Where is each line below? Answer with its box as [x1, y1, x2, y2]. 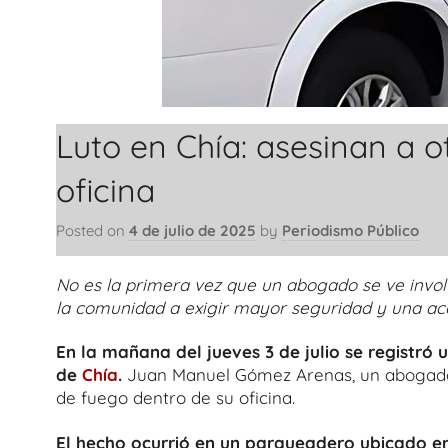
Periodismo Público [282, 220, 419, 240]
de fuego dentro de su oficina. [56, 387, 295, 409]
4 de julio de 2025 [129, 220, 256, 240]
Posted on [56, 220, 129, 240]
